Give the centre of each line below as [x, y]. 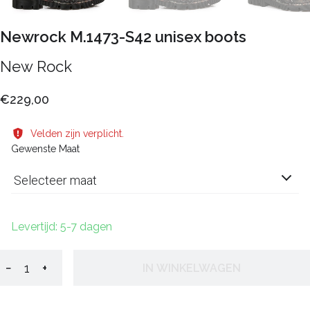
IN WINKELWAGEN [192, 268]
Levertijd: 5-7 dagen [62, 227]
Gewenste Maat [45, 149]
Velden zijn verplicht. [77, 134]
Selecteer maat [55, 180]
